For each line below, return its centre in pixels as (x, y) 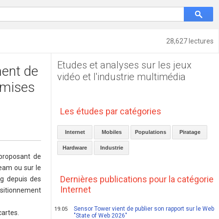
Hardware (75, 148)
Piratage (190, 132)
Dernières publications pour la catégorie (137, 179)
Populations (151, 132)
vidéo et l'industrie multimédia (122, 77)
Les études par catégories (111, 111)
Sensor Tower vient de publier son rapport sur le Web (144, 209)
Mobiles (111, 132)
